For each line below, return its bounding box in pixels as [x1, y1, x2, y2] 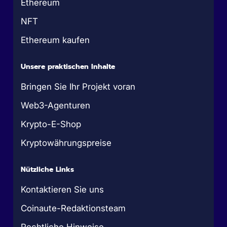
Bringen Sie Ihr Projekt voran [21, 82, 136, 92]
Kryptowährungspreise [21, 138, 112, 148]
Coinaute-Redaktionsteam [21, 203, 126, 214]
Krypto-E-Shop [21, 119, 82, 130]
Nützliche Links [21, 164, 74, 175]
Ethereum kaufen [21, 35, 90, 46]
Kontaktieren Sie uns [21, 184, 104, 195]
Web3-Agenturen [21, 100, 91, 111]
